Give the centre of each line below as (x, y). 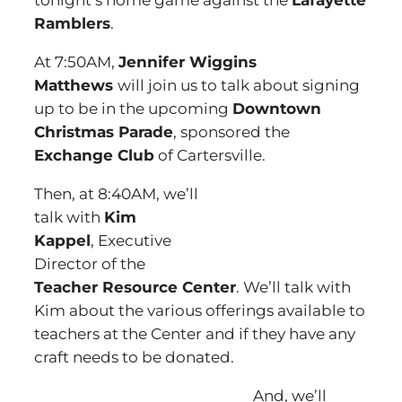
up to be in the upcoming (133, 109)
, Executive (131, 240)
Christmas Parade (104, 132)
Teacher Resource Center (135, 287)
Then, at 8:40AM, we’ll (116, 194)
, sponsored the (232, 132)
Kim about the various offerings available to (200, 310)
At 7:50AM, (76, 62)
